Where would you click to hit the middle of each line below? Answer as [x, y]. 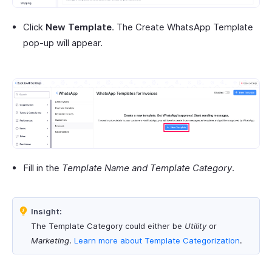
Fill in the [42, 168]
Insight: [46, 212]
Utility [195, 226]
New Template [79, 27]
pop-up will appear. [63, 43]
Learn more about [108, 241]
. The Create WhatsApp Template [182, 27]
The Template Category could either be [108, 226]
